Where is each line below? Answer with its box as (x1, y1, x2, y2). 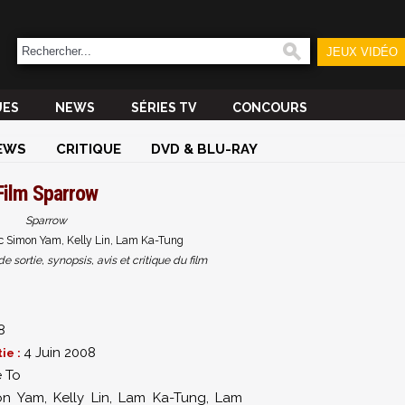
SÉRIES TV (131, 100, 196, 115)
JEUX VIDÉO (325, 45, 398, 59)
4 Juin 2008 (24, 344, 96, 361)
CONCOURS (232, 100, 307, 115)
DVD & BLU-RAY (151, 141, 258, 157)
